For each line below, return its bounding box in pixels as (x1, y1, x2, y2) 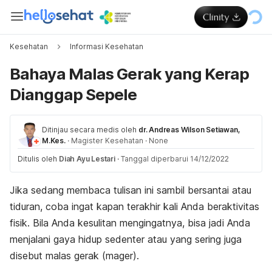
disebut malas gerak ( (10, 250, 106, 262)
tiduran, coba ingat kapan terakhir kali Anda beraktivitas (10, 200, 259, 212)
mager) (106, 250, 137, 262)
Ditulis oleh (18, 154, 59, 163)
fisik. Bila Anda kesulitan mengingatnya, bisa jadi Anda (10, 217, 250, 229)
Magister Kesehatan (70, 136, 143, 145)
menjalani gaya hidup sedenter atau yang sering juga (10, 233, 242, 245)
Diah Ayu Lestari (59, 154, 115, 163)
